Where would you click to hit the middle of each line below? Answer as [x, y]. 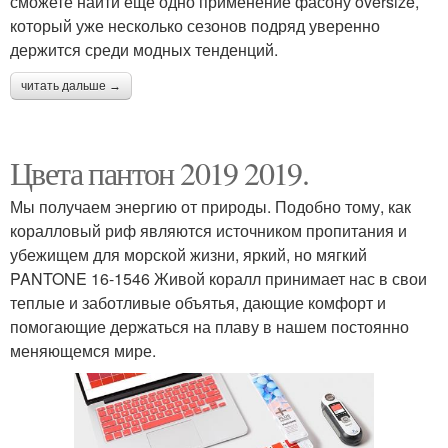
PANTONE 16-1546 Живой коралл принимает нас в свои [218, 279]
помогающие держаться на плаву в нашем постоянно [209, 327]
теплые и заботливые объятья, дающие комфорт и [198, 303]
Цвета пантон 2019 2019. [159, 173]
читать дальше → [71, 86]
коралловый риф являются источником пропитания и [208, 231]
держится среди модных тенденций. [144, 50]
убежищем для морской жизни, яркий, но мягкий [188, 255]
